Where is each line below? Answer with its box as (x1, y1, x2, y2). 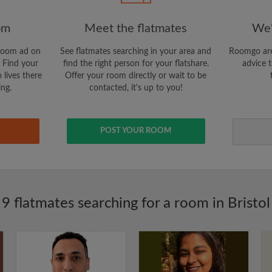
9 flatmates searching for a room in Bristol (2, 196, 270, 211)
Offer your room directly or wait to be (65, 72, 207, 80)
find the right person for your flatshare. (63, 59, 209, 68)
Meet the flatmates (84, 22, 188, 35)
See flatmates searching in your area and (60, 47, 212, 56)
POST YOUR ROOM (100, 127, 172, 135)
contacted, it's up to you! (89, 84, 183, 92)
